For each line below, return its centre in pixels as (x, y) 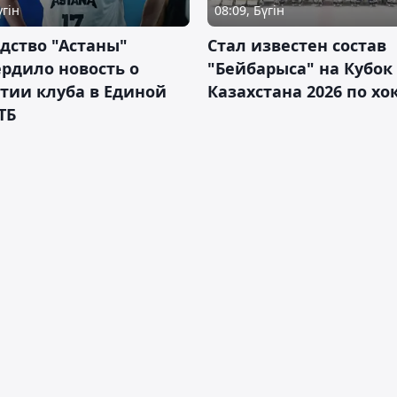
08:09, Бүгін (249, 11)
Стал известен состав (297, 46)
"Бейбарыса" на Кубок (300, 69)
